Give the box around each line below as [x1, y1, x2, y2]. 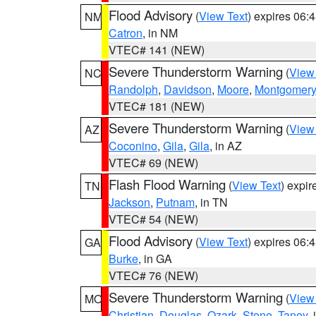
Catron [109, 25, 142, 41]
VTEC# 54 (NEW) [109, 211, 198, 227]
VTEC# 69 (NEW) [109, 154, 198, 171]
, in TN [195, 194, 228, 210]
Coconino [109, 138, 157, 154]
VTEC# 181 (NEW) [109, 98, 205, 114]
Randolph [109, 81, 158, 97]
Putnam [156, 194, 195, 210]
